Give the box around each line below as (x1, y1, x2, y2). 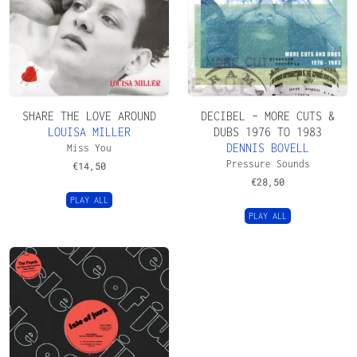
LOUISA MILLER (48, 124, 131, 139)
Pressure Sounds (226, 158, 310, 169)
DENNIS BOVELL (226, 140, 309, 155)
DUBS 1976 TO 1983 (214, 124, 322, 139)
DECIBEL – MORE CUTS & (201, 108, 335, 123)
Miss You (67, 142, 112, 153)
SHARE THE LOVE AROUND (22, 108, 156, 123)
